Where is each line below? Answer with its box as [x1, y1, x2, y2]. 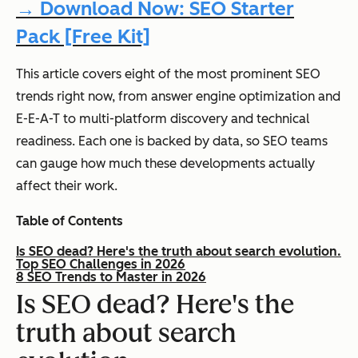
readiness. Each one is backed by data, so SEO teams [16, 133, 328, 149]
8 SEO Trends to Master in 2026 [16, 269, 206, 285]
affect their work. [16, 178, 117, 194]
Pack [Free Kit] [16, 25, 150, 49]
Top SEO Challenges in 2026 [16, 257, 185, 272]
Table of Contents [16, 213, 123, 229]
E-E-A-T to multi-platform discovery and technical [16, 111, 309, 127]
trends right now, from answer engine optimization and [16, 89, 340, 105]
